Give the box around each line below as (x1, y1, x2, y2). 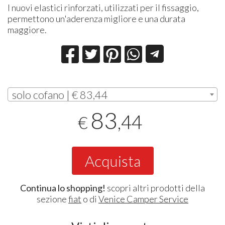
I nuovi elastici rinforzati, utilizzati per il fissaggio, (8, 2, 199, 13)
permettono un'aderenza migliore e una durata (8, 13, 186, 24)
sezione (37, 193, 68, 204)
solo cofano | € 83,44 (12, 88, 108, 101)
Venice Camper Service (98, 193, 188, 204)
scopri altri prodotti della (105, 182, 205, 193)
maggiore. (8, 24, 47, 35)
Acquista (84, 151, 141, 170)
